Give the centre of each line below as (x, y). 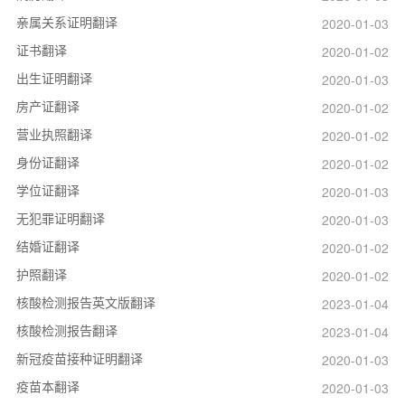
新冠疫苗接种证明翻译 (79, 358)
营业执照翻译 (54, 133)
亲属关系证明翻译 (66, 21)
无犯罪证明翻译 (60, 217)
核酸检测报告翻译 (66, 330)
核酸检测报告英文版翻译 (85, 301)
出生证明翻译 (54, 77)
